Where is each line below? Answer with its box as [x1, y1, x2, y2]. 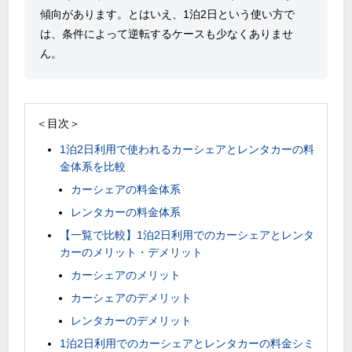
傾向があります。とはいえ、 [40, 8, 184, 21]
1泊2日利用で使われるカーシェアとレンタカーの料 [60, 142, 315, 156]
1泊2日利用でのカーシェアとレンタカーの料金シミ [60, 336, 315, 350]
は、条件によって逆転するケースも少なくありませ [40, 27, 294, 41]
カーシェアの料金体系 [71, 182, 181, 196]
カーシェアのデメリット [71, 291, 192, 304]
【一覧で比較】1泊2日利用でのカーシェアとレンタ [60, 228, 315, 241]
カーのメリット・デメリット [60, 245, 203, 258]
